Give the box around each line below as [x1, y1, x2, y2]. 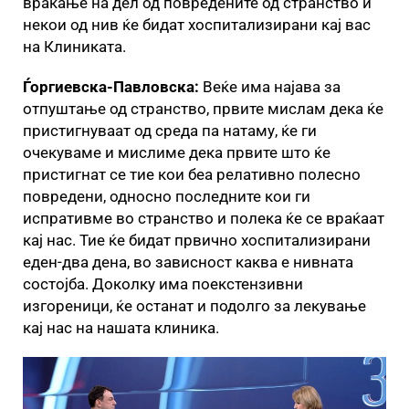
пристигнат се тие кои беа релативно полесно [23, 164, 361, 184]
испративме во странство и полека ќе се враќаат [23, 208, 384, 227]
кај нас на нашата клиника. [23, 318, 219, 337]
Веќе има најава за [199, 77, 341, 96]
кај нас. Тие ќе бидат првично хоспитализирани [23, 230, 371, 249]
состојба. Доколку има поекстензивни [23, 274, 303, 293]
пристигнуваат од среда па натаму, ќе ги [23, 121, 317, 140]
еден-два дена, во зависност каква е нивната [23, 252, 353, 271]
